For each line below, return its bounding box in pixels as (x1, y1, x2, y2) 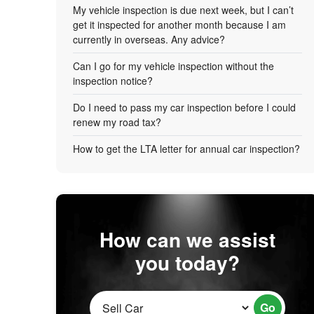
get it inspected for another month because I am (73, 18, 286, 32)
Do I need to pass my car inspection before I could (73, 100, 296, 114)
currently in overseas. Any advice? (73, 32, 225, 46)
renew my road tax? (73, 115, 161, 129)
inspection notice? (73, 74, 153, 88)
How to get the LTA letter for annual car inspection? (73, 142, 300, 156)
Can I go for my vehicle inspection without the (73, 59, 274, 73)
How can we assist (99, 225, 275, 254)
